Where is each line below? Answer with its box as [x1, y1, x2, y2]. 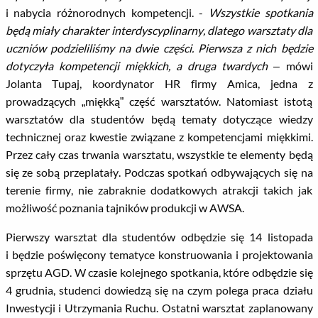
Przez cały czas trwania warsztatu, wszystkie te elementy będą [5, 148, 313, 161]
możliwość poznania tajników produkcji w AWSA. [5, 201, 244, 214]
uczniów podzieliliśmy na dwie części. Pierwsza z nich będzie [5, 41, 313, 55]
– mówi [268, 59, 313, 72]
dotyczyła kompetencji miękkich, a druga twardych [5, 59, 268, 72]
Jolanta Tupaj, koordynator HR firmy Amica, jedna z [5, 77, 313, 90]
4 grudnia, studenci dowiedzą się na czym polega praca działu [5, 283, 313, 297]
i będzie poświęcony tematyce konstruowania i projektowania [5, 248, 313, 261]
